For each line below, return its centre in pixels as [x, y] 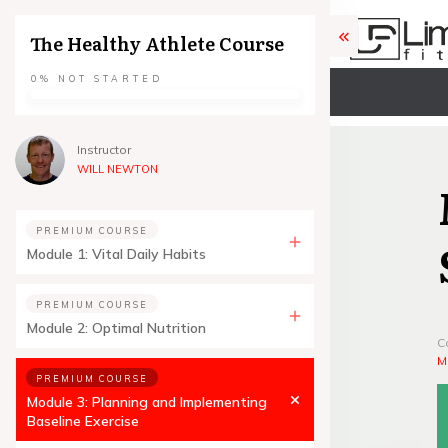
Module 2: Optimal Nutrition [116, 328]
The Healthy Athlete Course [157, 43]
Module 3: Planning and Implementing [147, 402]
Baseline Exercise [83, 421]
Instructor [104, 149]
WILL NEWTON [117, 169]
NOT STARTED [110, 78]
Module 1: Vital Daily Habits [116, 254]
